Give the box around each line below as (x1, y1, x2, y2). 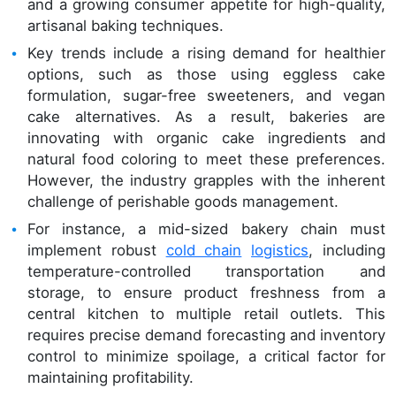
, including (308, 240, 385, 259)
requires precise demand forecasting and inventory (27, 325, 385, 344)
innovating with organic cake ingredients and (27, 128, 385, 147)
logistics (251, 240, 309, 259)
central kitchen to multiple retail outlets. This (27, 304, 385, 323)
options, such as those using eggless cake (27, 65, 385, 83)
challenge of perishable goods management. (27, 192, 339, 210)
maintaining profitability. (27, 368, 194, 386)
